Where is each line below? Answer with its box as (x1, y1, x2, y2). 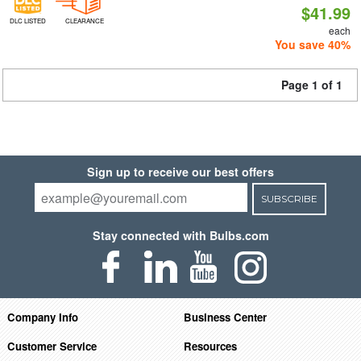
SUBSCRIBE (260, 193, 317, 205)
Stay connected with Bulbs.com (92, 227, 269, 243)
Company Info (6, 309, 78, 325)
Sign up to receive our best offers (87, 164, 274, 180)
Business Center (184, 309, 268, 325)
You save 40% (275, 36, 351, 52)
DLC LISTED (9, 16, 46, 25)
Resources (184, 338, 238, 354)
